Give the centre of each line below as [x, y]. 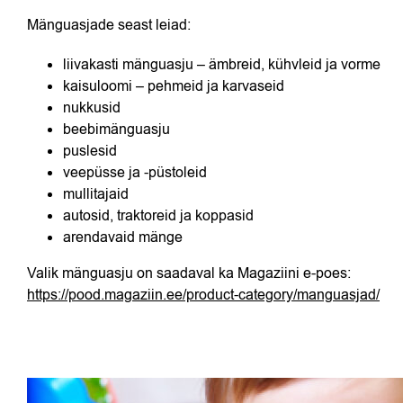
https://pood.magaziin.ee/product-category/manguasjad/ [203, 295]
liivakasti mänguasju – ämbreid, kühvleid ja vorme [222, 65]
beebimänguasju [116, 130]
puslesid [90, 151]
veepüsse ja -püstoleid [135, 173]
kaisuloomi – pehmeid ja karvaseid [174, 86]
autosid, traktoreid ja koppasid [158, 216]
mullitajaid [96, 194]
